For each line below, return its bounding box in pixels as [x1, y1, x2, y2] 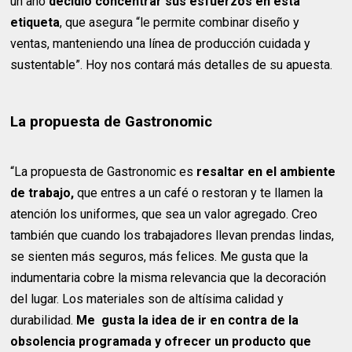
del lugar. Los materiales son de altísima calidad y [10, 291, 284, 307]
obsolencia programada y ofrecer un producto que [10, 334, 312, 350]
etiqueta [10, 15, 60, 31]
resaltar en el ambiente [196, 164, 336, 180]
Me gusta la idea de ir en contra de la [76, 313, 299, 328]
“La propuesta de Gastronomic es [10, 164, 197, 180]
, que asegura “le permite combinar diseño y [60, 15, 300, 31]
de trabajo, [10, 185, 75, 201]
